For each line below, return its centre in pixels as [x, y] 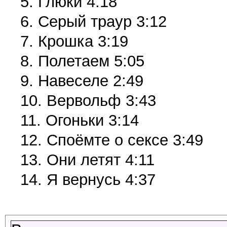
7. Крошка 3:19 [74, 41]
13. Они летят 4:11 [87, 160]
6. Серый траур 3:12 [93, 21]
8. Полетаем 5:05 [82, 61]
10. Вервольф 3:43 [88, 100]
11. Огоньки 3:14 [79, 120]
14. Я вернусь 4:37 [88, 179]
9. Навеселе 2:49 [82, 81]
